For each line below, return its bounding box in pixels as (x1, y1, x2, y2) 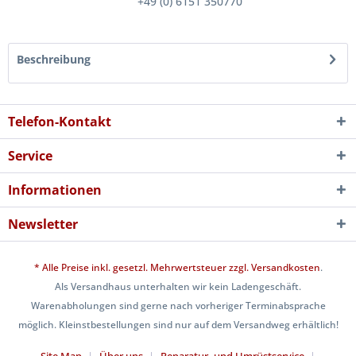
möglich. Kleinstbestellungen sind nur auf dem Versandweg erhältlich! (17, 318, 339, 332)
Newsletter (8, 215, 78, 233)
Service (8, 147, 52, 164)
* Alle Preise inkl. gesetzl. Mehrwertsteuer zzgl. (33, 261, 251, 275)
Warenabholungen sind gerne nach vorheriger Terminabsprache (30, 299, 326, 313)
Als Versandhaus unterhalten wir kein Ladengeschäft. (55, 280, 301, 294)
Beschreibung (17, 52, 91, 67)
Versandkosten (250, 261, 320, 275)
